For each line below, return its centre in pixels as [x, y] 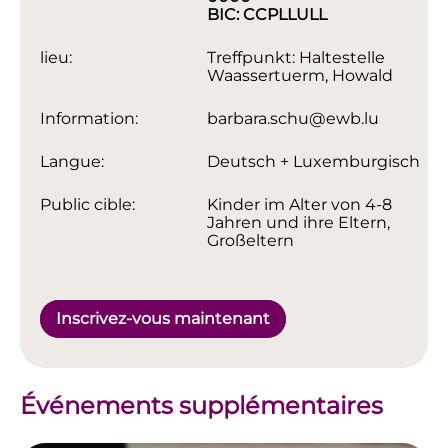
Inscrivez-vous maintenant [163, 319]
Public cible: [87, 205]
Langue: [72, 162]
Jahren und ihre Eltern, [299, 223]
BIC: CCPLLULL [267, 15]
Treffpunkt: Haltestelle [296, 58]
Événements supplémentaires [201, 405]
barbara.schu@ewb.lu [293, 119]
